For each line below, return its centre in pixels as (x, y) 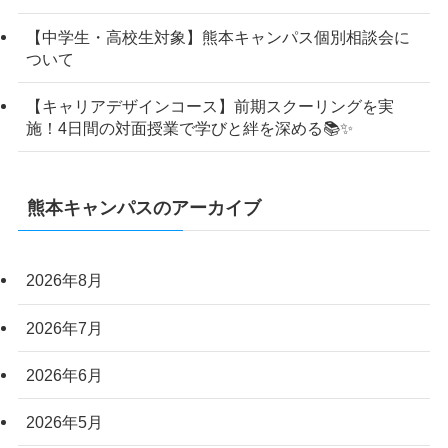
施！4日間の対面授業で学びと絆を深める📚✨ (189, 128)
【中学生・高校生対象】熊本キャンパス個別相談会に (217, 37)
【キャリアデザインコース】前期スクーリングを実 (209, 106)
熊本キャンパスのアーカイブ (143, 207)
